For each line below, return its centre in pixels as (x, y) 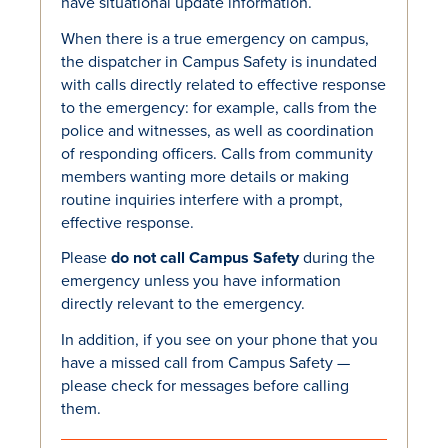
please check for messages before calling (205, 386)
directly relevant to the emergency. (183, 304)
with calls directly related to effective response (223, 84)
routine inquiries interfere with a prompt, (202, 199)
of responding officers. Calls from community (217, 153)
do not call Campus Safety (205, 258)
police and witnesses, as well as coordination (217, 130)
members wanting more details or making (205, 176)
